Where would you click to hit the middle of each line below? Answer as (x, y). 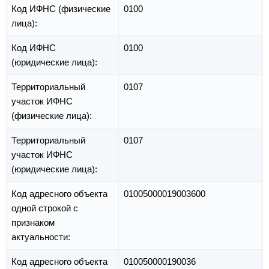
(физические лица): (53, 116)
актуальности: (42, 237)
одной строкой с (45, 208)
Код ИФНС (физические (61, 9)
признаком (33, 223)
